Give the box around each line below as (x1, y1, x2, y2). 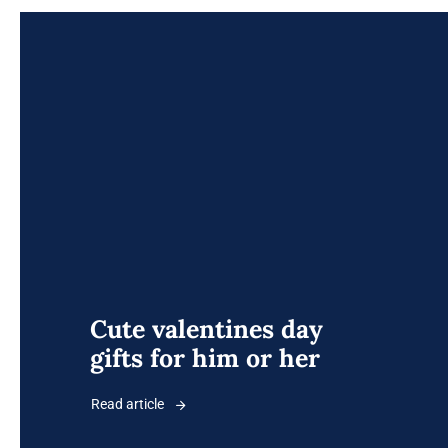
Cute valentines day (90, 313, 323, 346)
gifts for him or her (90, 342, 320, 375)
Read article (91, 396, 164, 413)
